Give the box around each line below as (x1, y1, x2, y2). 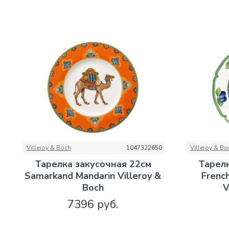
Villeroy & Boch (27, 143, 71, 152)
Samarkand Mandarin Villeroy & (25, 169, 162, 182)
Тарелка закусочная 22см (34, 157, 151, 170)
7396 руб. (67, 196, 119, 212)
